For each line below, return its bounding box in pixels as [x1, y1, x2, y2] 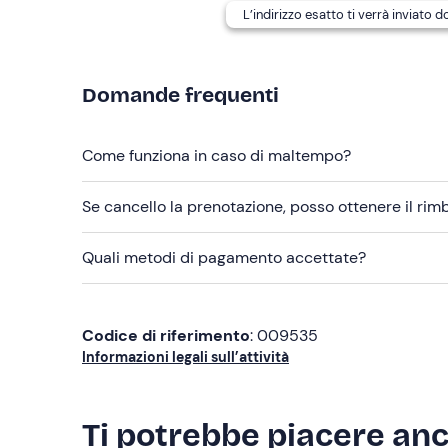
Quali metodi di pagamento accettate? [82, 247, 366, 268]
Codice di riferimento [82, 325, 250, 346]
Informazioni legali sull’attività [82, 348, 289, 366]
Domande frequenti [82, 82, 279, 108]
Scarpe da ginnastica [102, 36, 257, 57]
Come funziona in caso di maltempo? [82, 145, 351, 166]
